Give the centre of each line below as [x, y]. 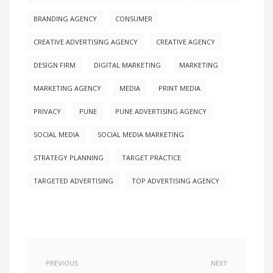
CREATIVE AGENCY [186, 42]
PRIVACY [47, 112]
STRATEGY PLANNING [69, 158]
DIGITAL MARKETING [127, 65]
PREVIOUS [62, 263]
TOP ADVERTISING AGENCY [175, 181]
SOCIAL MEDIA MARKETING [141, 135]
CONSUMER [134, 19]
